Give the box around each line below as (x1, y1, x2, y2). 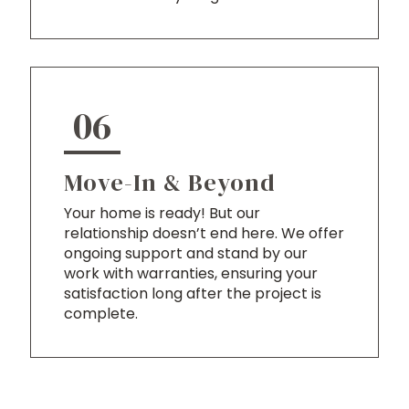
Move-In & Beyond (64, 166, 276, 200)
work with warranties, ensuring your (64, 263, 318, 285)
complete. (64, 303, 138, 325)
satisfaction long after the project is (64, 283, 321, 305)
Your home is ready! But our (64, 203, 260, 225)
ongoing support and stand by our (64, 243, 308, 265)
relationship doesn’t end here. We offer (64, 223, 344, 245)
